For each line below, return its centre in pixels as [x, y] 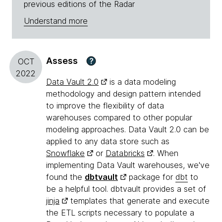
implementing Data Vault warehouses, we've [128, 165]
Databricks [125, 153]
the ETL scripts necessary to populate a [120, 213]
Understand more [56, 21]
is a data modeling [141, 82]
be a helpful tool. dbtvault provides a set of [126, 189]
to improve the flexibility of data [105, 106]
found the [65, 177]
